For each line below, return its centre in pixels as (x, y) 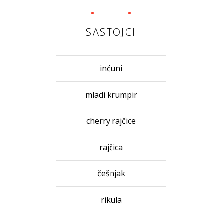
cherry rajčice (111, 121)
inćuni (111, 68)
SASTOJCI (111, 32)
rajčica (111, 147)
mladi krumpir (111, 94)
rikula (111, 199)
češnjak (111, 173)
